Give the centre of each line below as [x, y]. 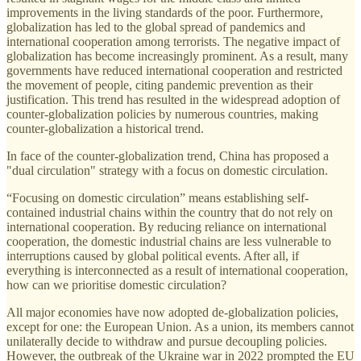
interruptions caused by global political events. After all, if [153, 256]
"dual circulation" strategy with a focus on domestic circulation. [167, 171]
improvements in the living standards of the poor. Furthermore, [165, 13]
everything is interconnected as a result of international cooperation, [177, 271]
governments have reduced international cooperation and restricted [174, 71]
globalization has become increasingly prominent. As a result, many [177, 56]
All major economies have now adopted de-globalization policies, [172, 313]
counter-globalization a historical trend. [105, 129]
